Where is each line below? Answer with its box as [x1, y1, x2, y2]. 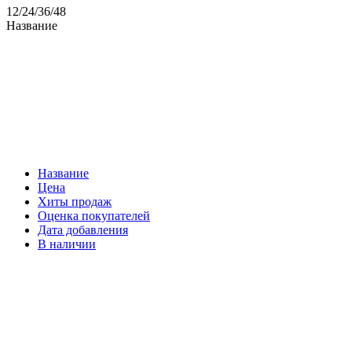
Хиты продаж [38, 194, 112, 208]
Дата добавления [38, 222, 128, 236]
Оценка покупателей [38, 208, 150, 222]
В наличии [38, 236, 96, 251]
